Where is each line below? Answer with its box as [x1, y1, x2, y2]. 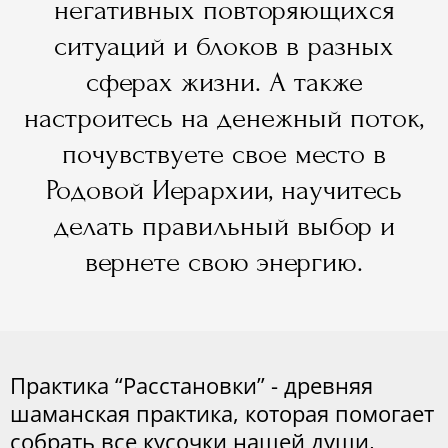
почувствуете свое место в [62, 138, 386, 171]
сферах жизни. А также [85, 66, 363, 99]
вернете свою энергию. [85, 246, 363, 279]
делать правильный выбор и [53, 210, 395, 243]
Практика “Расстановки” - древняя [10, 370, 373, 400]
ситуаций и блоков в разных [54, 30, 394, 63]
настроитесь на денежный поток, [24, 102, 424, 135]
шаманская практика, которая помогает [10, 398, 434, 428]
